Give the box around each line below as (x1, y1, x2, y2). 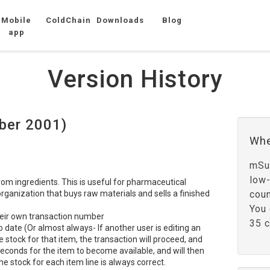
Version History (47, 65, 223, 93)
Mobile (1, 16, 32, 25)
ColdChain (45, 16, 91, 25)
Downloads (96, 16, 145, 25)
